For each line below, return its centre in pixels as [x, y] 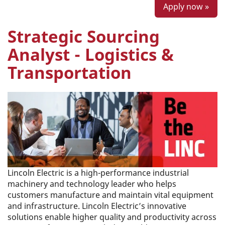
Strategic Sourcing [84, 36]
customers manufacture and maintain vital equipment [110, 195]
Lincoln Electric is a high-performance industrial [98, 173]
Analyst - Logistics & [91, 54]
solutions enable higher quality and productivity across [112, 217]
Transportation [70, 73]
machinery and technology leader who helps [92, 184]
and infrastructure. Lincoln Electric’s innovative [97, 206]
